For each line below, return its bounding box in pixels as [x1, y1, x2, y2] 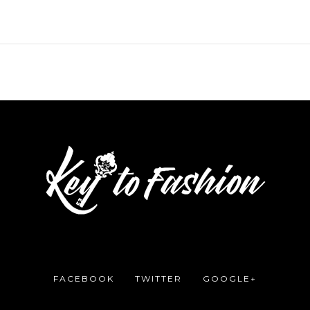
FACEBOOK [53, 273, 114, 284]
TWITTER [135, 273, 182, 284]
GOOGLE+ [203, 273, 257, 284]
